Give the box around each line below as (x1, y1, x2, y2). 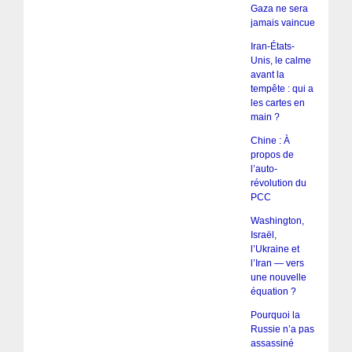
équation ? (250, 285, 296, 297)
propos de (250, 148, 294, 160)
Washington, (250, 214, 304, 226)
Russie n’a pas (250, 323, 314, 335)
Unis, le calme (250, 54, 311, 66)
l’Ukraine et (250, 243, 299, 255)
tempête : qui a (250, 82, 313, 94)
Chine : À (250, 134, 290, 146)
